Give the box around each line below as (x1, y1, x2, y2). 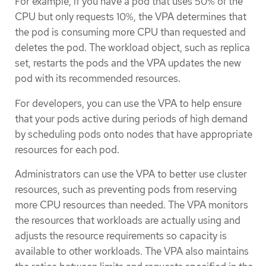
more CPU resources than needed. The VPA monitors (15, 198, 248, 211)
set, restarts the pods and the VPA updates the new (15, 56, 241, 70)
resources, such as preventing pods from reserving (15, 182, 237, 196)
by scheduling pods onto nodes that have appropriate (15, 127, 252, 141)
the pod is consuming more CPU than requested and (15, 26, 246, 39)
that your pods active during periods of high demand (15, 112, 248, 125)
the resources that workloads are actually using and (15, 213, 240, 227)
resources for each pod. (15, 142, 119, 156)
